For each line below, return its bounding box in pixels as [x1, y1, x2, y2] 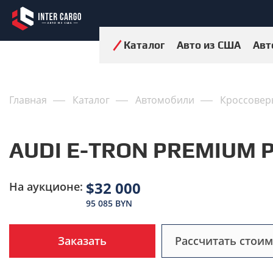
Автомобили [135, 93, 194, 107]
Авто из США [177, 39, 241, 51]
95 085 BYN [86, 197, 132, 209]
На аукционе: [9, 179, 83, 194]
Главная [9, 93, 47, 107]
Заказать [58, 233, 107, 248]
